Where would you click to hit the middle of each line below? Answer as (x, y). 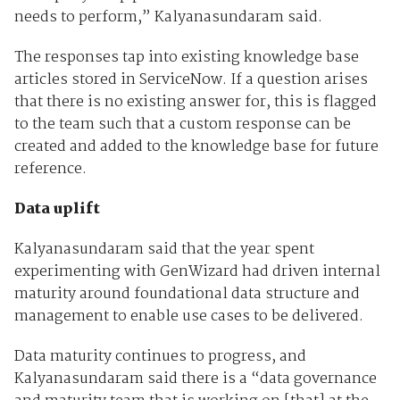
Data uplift (57, 210)
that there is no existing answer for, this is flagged (195, 103)
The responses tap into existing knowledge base (186, 58)
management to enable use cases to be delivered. (188, 317)
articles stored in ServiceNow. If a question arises (191, 80)
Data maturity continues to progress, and (160, 357)
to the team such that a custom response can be (182, 125)
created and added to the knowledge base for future (196, 147)
